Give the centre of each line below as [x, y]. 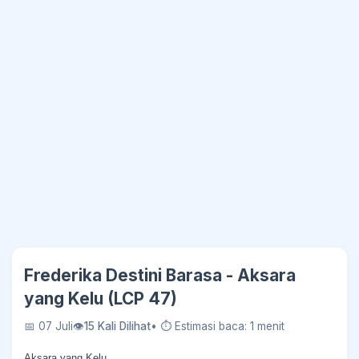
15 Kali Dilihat [117, 326]
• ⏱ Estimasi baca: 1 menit [218, 326]
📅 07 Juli [48, 326]
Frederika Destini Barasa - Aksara [160, 275]
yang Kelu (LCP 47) [101, 298]
